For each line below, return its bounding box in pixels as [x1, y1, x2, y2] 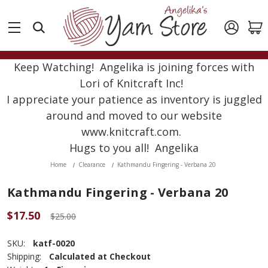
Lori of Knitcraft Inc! [79, 76, 189, 90]
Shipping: [7, 251, 41, 262]
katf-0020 [33, 237, 75, 249]
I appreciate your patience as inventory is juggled [6, 92, 262, 106]
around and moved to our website [46, 108, 222, 123]
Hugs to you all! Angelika [69, 141, 199, 155]
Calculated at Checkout [49, 251, 151, 262]
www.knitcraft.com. [81, 124, 187, 139]
